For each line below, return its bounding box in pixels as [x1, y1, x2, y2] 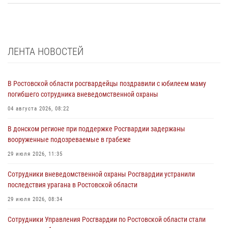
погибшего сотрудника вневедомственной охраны [8, 90, 158, 98]
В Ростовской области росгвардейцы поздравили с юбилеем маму [8, 79, 206, 88]
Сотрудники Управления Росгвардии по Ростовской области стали [8, 215, 206, 223]
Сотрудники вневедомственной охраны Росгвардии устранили [8, 169, 195, 178]
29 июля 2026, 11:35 [8, 150, 63, 157]
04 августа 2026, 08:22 [8, 105, 69, 112]
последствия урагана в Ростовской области [8, 180, 137, 189]
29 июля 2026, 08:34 [8, 195, 63, 203]
